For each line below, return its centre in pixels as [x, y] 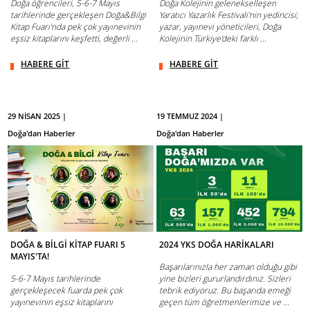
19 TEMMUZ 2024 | [190, 116]
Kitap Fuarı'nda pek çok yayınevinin [76, 26]
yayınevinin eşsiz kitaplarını [62, 302]
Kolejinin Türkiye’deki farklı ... [213, 38]
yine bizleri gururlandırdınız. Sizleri [225, 279]
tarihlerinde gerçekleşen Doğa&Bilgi [79, 15]
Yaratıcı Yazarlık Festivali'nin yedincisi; [229, 15]
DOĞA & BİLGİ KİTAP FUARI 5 [68, 245]
